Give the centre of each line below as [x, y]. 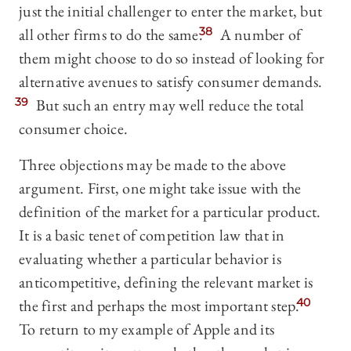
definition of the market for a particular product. [170, 212]
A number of [259, 35]
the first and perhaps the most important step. [159, 306]
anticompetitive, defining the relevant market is [166, 282]
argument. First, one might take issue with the [160, 188]
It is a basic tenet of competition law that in [152, 235]
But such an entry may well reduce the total [168, 105]
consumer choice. [73, 129]
